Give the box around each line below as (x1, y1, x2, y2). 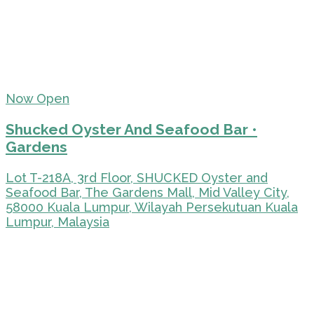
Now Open (6, 90, 69, 106)
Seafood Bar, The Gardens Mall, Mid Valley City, (6, 184, 289, 200)
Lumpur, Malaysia (6, 214, 109, 229)
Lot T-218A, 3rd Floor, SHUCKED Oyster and (6, 170, 268, 185)
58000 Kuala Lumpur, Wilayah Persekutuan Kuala (6, 199, 298, 214)
